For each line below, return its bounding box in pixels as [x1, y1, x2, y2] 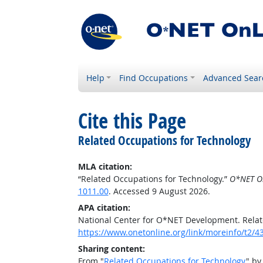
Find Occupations [119, 72, 188, 83]
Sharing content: [77, 243, 145, 254]
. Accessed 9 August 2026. [108, 186, 210, 197]
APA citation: [77, 202, 130, 213]
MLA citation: [77, 161, 132, 172]
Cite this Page [77, 107, 186, 135]
